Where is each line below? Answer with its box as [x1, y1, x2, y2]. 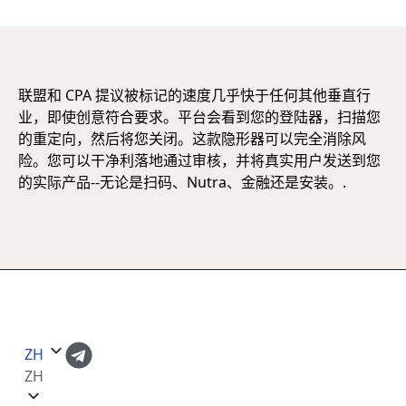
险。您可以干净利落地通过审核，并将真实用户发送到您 [18, 150, 381, 170]
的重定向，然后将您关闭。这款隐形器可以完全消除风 [18, 128, 366, 149]
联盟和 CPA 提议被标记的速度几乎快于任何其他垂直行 [18, 84, 371, 105]
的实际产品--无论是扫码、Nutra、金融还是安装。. [18, 171, 346, 192]
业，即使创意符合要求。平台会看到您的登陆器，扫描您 [18, 106, 381, 127]
